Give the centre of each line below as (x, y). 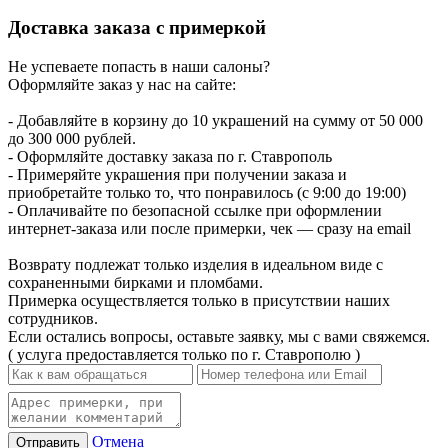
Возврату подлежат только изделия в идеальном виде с (195, 264)
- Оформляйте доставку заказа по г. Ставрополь (170, 156)
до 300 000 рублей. (72, 138)
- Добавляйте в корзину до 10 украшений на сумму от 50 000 (215, 120)
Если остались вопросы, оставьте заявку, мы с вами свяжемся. (219, 336)
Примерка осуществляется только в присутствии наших (199, 300)
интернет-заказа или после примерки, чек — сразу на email (209, 228)
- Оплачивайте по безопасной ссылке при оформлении (195, 210)
